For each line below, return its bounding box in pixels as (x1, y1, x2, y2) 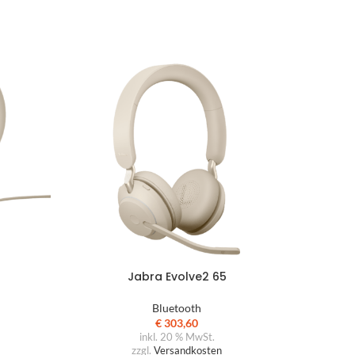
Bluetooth (152, 301, 201, 315)
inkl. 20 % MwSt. (139, 331, 215, 343)
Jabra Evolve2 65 (127, 269, 227, 284)
